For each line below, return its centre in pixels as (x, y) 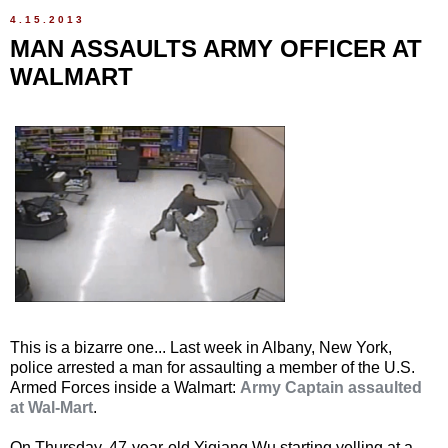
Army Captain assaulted (331, 387)
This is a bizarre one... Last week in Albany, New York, (201, 347)
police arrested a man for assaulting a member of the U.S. (212, 367)
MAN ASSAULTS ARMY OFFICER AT (216, 49)
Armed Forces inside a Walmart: (125, 387)
